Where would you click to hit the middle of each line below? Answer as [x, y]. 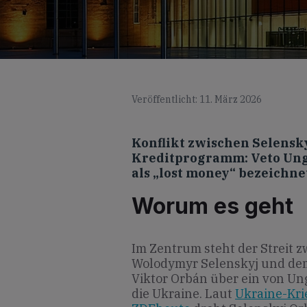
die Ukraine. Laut [183, 293]
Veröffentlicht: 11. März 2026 [197, 99]
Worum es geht [212, 206]
